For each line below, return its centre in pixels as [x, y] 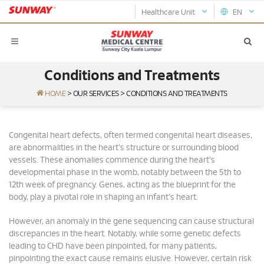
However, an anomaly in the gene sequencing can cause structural [131, 222]
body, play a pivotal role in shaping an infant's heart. [103, 197]
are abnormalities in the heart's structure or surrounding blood [124, 148]
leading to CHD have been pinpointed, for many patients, [113, 246]
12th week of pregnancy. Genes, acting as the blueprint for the [122, 185]
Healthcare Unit [171, 12]
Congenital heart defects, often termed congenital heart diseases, [131, 136]
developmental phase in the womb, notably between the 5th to [125, 173]
